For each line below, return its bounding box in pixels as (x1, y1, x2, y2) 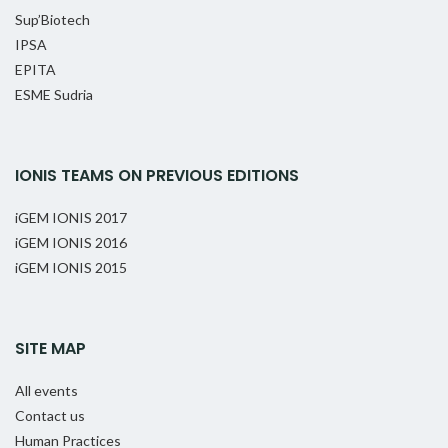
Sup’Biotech (15, 11, 90, 29)
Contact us (15, 407, 85, 425)
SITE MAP (15, 337, 86, 361)
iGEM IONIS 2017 (15, 209, 127, 227)
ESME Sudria (15, 86, 93, 104)
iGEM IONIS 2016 (15, 234, 127, 252)
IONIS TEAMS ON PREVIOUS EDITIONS (15, 164, 299, 188)
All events (15, 382, 78, 400)
